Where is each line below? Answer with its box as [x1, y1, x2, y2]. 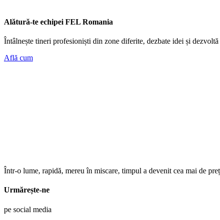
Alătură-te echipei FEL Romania [4, 17, 113, 26]
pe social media [4, 205, 52, 214]
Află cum [4, 53, 33, 62]
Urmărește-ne [4, 186, 50, 194]
